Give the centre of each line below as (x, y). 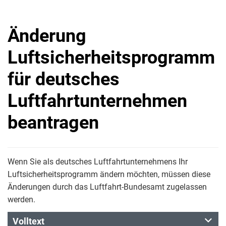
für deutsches (64, 79)
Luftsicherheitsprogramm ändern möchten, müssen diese (109, 174)
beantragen (53, 123)
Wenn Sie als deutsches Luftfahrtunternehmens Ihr (98, 162)
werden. (21, 200)
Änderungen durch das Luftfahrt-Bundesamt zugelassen (107, 187)
